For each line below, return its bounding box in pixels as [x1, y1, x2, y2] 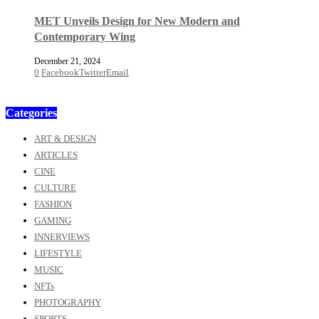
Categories [6, 106, 57, 119]
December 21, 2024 [34, 56, 100, 66]
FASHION [34, 198, 72, 209]
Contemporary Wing [34, 31, 135, 43]
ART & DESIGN [34, 132, 96, 144]
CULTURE [34, 182, 76, 193]
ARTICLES [34, 149, 78, 160]
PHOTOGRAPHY [34, 296, 101, 308]
